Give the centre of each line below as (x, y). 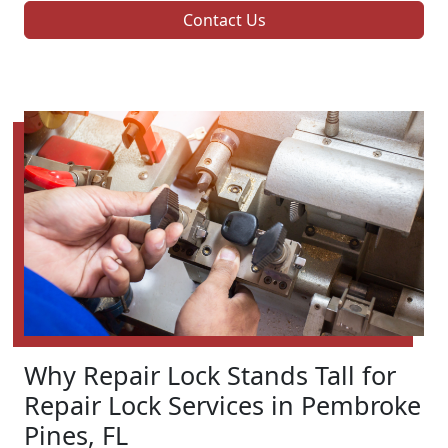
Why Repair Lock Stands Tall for (210, 375)
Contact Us (224, 20)
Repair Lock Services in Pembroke (222, 405)
